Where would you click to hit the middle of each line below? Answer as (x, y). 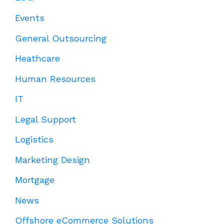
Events (30, 17)
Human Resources (55, 78)
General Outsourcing (61, 38)
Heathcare (37, 58)
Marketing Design (52, 159)
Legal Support (45, 119)
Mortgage (35, 180)
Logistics (34, 139)
